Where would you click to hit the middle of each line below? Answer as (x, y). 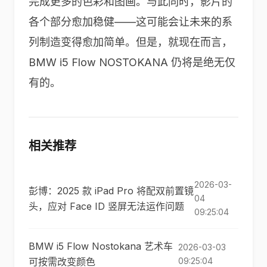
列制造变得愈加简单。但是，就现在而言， (131, 42)
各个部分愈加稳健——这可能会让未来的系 (131, 22)
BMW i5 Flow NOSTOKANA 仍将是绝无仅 (132, 62)
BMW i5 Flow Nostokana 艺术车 (101, 246)
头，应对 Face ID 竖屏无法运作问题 (106, 206)
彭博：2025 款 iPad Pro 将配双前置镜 (111, 190)
